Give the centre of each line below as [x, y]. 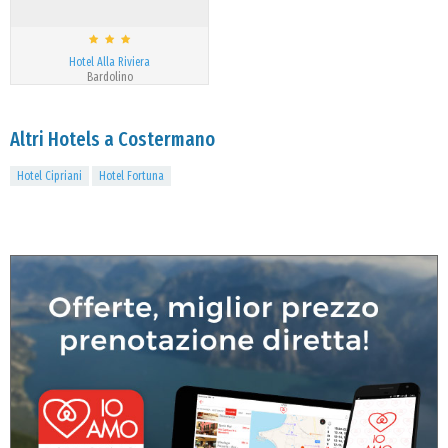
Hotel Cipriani [49, 176]
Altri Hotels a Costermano [112, 139]
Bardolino [109, 77]
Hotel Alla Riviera [109, 62]
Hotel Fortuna [131, 176]
